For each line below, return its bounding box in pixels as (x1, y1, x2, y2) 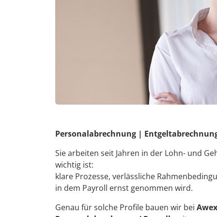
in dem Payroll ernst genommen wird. (55, 182, 193, 193)
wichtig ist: (55, 159, 93, 170)
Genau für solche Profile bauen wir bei (55, 201, 197, 213)
